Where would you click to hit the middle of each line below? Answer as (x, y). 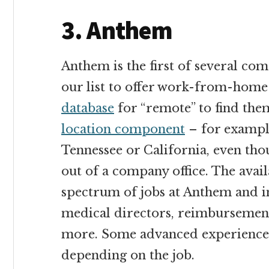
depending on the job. (128, 255)
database (88, 108)
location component (123, 129)
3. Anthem (117, 30)
